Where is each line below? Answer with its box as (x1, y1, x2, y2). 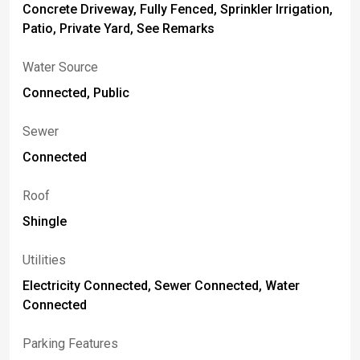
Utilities (22, 252, 66, 268)
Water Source (22, 59, 98, 75)
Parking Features (22, 336, 118, 351)
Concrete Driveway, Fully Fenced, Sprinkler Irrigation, (22, 2, 333, 17)
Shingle (22, 214, 67, 229)
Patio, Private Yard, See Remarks (22, 21, 215, 36)
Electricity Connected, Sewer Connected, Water (22, 278, 300, 293)
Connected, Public (22, 85, 129, 100)
